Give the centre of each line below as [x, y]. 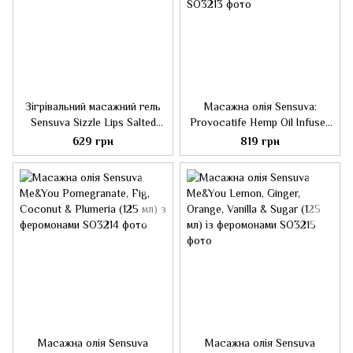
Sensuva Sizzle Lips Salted [93, 122]
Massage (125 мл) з [260, 138]
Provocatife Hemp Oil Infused [260, 122]
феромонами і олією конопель [260, 154]
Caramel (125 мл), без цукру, [93, 138]
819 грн [260, 141]
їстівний [93, 154]
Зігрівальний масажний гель [93, 106]
